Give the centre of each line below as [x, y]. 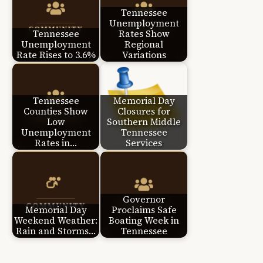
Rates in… [56, 143]
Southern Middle [144, 122]
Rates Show [144, 34]
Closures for [144, 112]
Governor [144, 200]
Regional [144, 45]
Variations [144, 55]
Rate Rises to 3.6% [56, 55]
